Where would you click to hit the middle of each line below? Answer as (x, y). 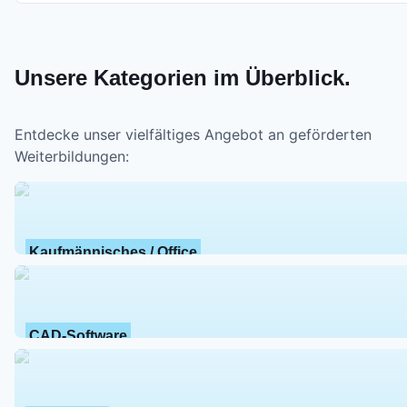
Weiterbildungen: (72, 157)
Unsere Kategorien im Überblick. (183, 78)
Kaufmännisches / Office (113, 253)
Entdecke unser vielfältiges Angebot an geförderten (193, 135)
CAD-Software (78, 336)
